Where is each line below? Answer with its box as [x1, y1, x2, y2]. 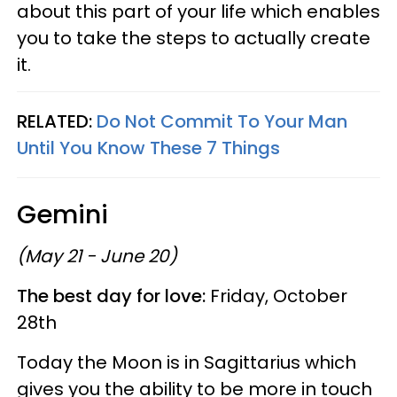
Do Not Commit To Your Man [97, 108, 347, 134]
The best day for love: [17, 283, 206, 308]
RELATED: [17, 108, 97, 134]
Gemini [17, 196, 108, 232]
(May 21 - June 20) [17, 243, 177, 269]
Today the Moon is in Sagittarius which [17, 349, 356, 375]
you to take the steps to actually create [17, 25, 370, 51]
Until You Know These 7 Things [17, 135, 280, 160]
